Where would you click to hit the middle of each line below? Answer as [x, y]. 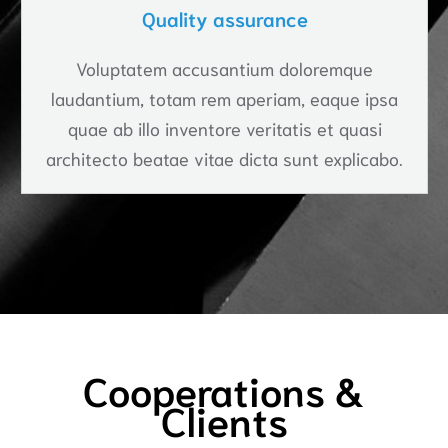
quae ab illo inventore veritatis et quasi [224, 127]
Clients [224, 418]
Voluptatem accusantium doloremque [224, 67]
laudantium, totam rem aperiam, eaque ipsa [224, 97]
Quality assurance [224, 17]
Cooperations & [224, 388]
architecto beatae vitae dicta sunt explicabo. [224, 157]
